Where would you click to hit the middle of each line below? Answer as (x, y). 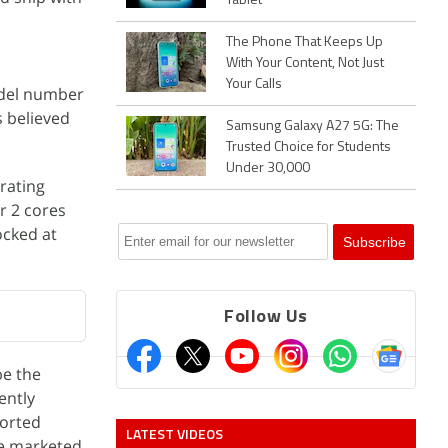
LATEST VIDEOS (174, 433)
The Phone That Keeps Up (304, 42)
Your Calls (254, 84)
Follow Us (266, 317)
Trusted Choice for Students (308, 147)
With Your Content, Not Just (305, 63)
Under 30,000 (268, 168)
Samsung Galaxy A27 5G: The (312, 126)
